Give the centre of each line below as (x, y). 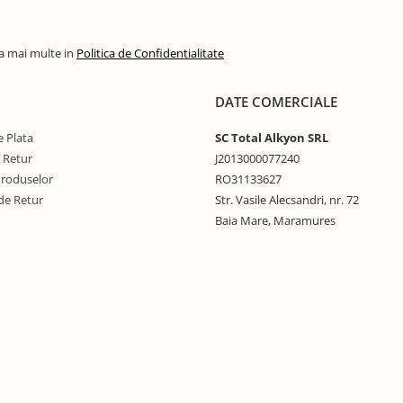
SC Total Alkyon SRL (272, 138)
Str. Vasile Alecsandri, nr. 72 (287, 200)
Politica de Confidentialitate (150, 53)
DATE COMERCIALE (276, 102)
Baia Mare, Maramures (275, 220)
